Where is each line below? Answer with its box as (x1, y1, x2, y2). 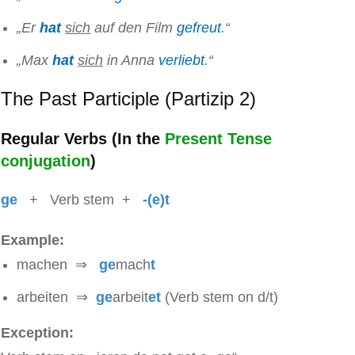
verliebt (158, 52, 204, 69)
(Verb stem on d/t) (165, 289, 278, 306)
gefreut (177, 20, 221, 36)
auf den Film (90, 20, 177, 36)
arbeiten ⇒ (17, 289, 96, 306)
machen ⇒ (17, 257, 99, 273)
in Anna (103, 52, 158, 69)
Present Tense (165, 130, 272, 148)
